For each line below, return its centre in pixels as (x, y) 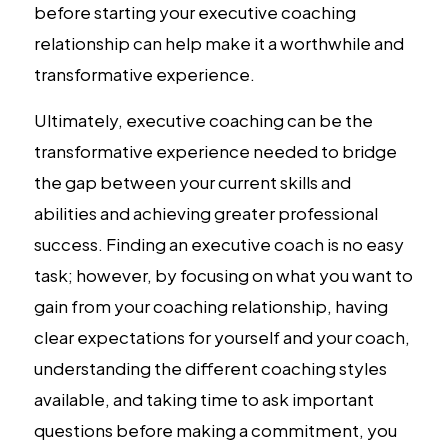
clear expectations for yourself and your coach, (221, 336)
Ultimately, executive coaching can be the (203, 119)
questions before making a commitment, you (215, 429)
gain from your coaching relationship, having (210, 305)
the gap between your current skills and (192, 181)
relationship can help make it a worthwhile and (218, 42)
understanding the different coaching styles (210, 367)
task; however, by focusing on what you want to (223, 274)
